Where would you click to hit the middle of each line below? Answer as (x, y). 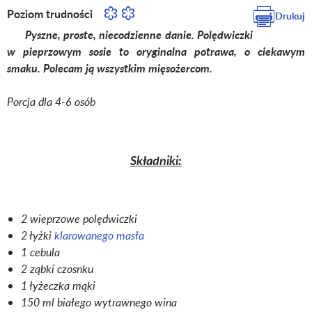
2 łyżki (38, 236)
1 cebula (40, 252)
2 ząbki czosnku (57, 269)
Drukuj (290, 15)
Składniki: (156, 161)
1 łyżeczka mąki (58, 286)
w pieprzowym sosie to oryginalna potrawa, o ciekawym (156, 52)
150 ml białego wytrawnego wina (99, 303)
